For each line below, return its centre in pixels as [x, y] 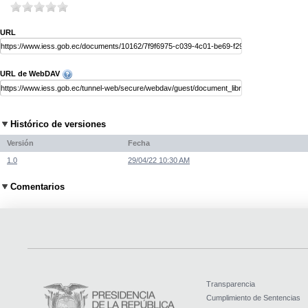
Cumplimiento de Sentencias [253, 298]
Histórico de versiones [58, 124]
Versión [20, 143]
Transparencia [230, 284]
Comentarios [37, 187]
